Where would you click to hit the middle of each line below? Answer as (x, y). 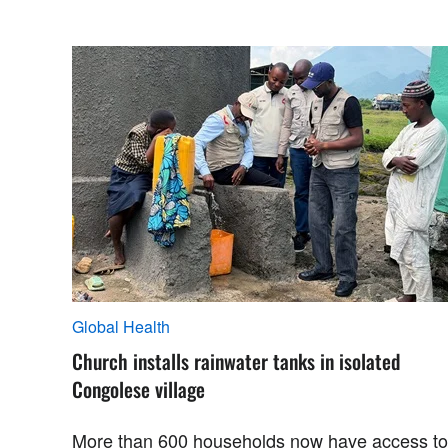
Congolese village (138, 389)
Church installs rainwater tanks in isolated (236, 361)
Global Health (121, 326)
